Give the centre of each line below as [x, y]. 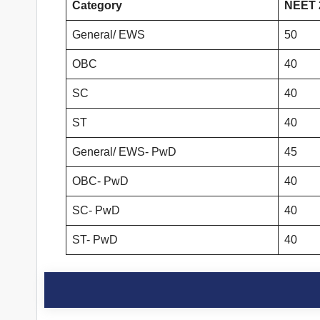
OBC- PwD [100, 181]
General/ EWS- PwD [124, 152]
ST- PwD [95, 240]
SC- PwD [96, 211]
